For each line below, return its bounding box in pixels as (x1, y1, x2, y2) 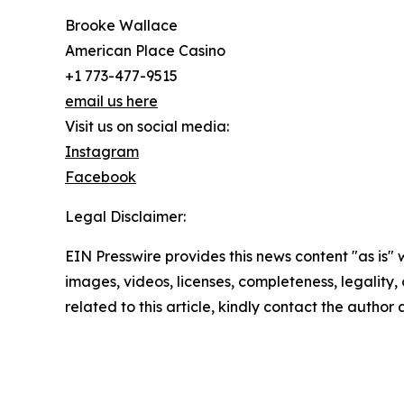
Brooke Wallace (65, 15, 178, 34)
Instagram (65, 142, 139, 161)
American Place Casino (65, 41, 225, 60)
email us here (65, 91, 158, 110)
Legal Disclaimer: (65, 207, 186, 225)
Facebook (65, 167, 136, 186)
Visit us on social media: (65, 116, 229, 135)
